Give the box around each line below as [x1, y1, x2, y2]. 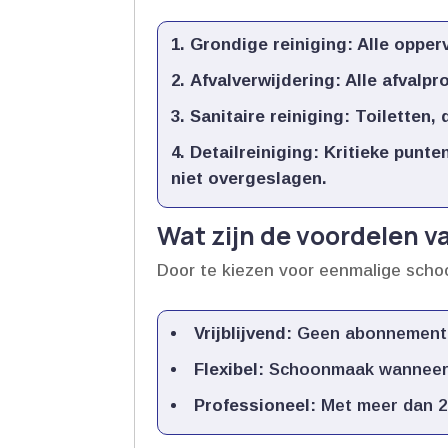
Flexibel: [194, 359, 265, 379]
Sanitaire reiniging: [190, 106, 351, 126]
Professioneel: [194, 395, 317, 415]
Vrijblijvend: [194, 323, 293, 343]
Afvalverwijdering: [190, 70, 342, 90]
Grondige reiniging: [190, 34, 354, 54]
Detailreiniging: [190, 142, 320, 162]
